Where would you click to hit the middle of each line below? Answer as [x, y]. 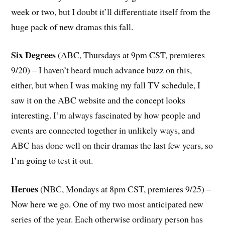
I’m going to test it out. [52, 160]
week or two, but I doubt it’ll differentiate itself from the [111, 11]
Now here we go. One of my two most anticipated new [107, 204]
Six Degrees [34, 55]
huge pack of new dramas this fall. [72, 26]
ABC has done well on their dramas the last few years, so [112, 145]
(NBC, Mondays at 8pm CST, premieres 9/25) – [125, 189]
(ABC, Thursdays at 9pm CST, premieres [131, 55]
